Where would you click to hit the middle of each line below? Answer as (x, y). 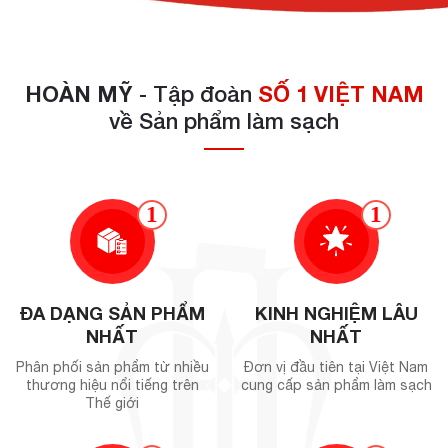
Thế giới (112, 402)
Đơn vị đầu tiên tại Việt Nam (336, 366)
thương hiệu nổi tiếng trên (112, 384)
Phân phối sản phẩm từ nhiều (112, 366)
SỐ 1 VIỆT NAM (340, 93)
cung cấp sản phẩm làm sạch (336, 384)
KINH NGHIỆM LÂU (336, 312)
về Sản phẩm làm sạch (224, 120)
